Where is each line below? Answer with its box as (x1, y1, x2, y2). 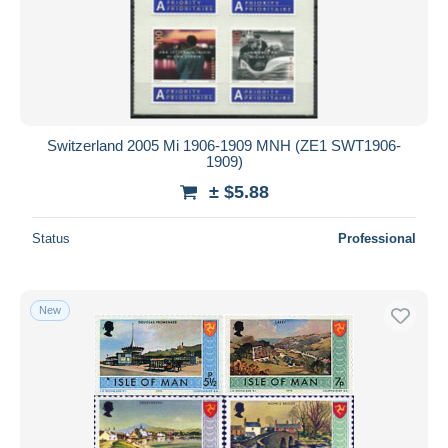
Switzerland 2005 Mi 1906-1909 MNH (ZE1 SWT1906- (47, 136, 401, 154)
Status (32, 230, 70, 246)
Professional (338, 230, 416, 246)
